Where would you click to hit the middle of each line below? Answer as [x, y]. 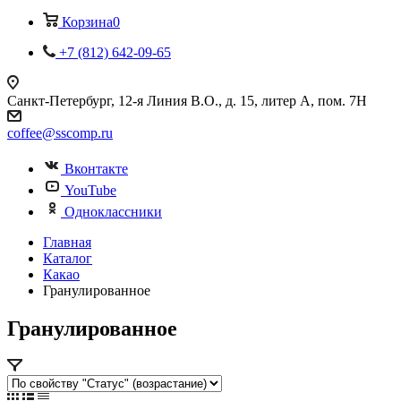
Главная [67, 242]
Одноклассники [113, 212]
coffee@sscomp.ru [60, 133]
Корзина [87, 22]
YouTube [90, 190]
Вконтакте [96, 169]
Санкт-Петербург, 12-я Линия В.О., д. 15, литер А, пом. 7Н [187, 101]
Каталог [68, 258]
